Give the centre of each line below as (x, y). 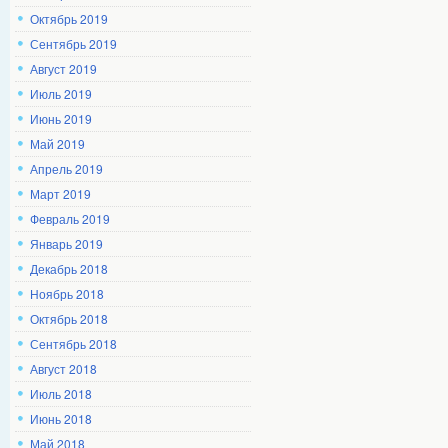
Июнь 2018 (61, 418)
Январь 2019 (66, 243)
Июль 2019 (61, 93)
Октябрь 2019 (69, 18)
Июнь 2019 (61, 118)
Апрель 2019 (66, 168)
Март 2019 (60, 193)
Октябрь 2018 (69, 318)
